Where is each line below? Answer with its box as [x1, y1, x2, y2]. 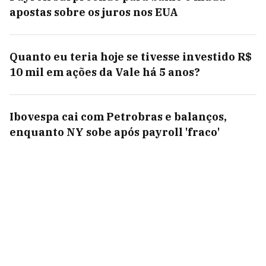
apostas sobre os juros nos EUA [9, 5, 178, 19]
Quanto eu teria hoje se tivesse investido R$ [9, 50, 252, 64]
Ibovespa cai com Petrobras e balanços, [9, 110, 227, 123]
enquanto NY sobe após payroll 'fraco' [9, 125, 220, 139]
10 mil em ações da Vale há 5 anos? [9, 65, 200, 79]
